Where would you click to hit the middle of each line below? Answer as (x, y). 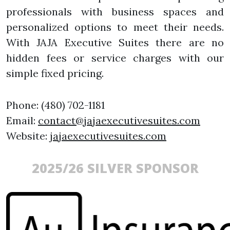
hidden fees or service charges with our (115, 58)
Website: (28, 136)
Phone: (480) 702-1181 (55, 105)
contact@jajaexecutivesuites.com (119, 121)
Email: (22, 121)
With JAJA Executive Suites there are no (115, 43)
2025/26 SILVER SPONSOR (115, 168)
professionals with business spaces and (115, 12)
